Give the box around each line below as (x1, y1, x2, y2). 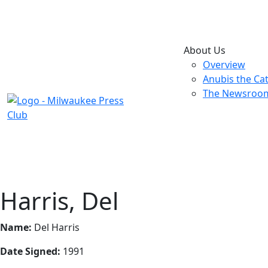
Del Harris (34, 221, 80, 234)
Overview (203, 58, 245, 71)
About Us (184, 44, 226, 57)
